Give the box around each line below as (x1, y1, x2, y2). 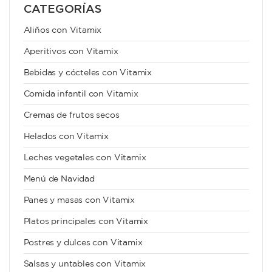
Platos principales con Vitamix (23, 218, 149, 226)
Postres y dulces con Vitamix (23, 239, 143, 247)
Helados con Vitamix (23, 133, 109, 141)
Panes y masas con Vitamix (23, 197, 135, 205)
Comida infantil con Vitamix (23, 90, 138, 98)
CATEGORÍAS (23, 1, 101, 16)
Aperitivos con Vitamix (23, 48, 118, 56)
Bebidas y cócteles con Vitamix (23, 69, 152, 77)
